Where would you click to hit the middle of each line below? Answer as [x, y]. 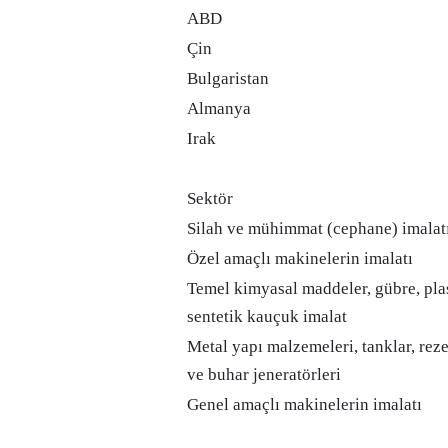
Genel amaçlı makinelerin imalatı [304, 404]
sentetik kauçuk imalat [267, 316]
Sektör [210, 198]
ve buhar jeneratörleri [264, 374]
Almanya [219, 108]
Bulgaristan [228, 78]
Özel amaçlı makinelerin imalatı [300, 258]
